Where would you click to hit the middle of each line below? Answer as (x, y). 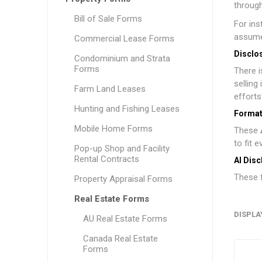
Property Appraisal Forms (123, 179)
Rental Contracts (106, 159)
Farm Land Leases (110, 89)
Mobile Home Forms (113, 129)
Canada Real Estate (120, 239)
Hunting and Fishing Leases (127, 109)
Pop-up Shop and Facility (122, 149)
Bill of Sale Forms (108, 19)
